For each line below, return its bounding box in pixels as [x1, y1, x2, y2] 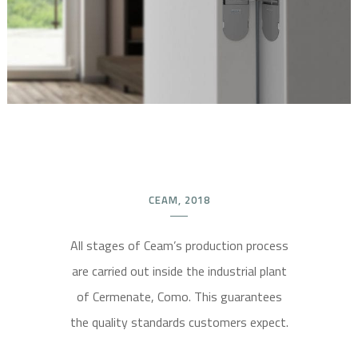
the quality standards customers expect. [70, 312, 288, 332]
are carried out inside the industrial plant [71, 261, 287, 280]
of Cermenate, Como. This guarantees [76, 286, 282, 306]
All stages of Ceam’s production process [70, 235, 288, 255]
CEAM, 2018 [148, 191, 210, 208]
